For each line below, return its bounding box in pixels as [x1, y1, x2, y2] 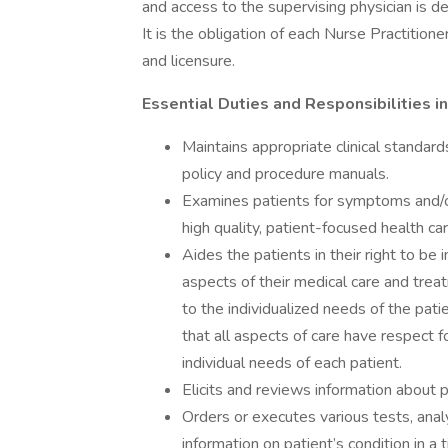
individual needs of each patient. [182, 352, 402, 374]
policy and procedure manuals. [182, 163, 389, 185]
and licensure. [142, 50, 235, 72]
